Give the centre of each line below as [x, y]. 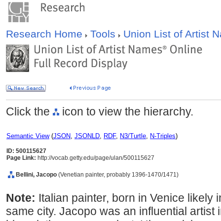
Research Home [46, 34]
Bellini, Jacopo [37, 175]
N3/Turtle [133, 136]
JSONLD [87, 136]
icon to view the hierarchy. [126, 111]
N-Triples [163, 136]
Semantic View [28, 136]
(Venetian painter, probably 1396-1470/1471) [118, 175]
